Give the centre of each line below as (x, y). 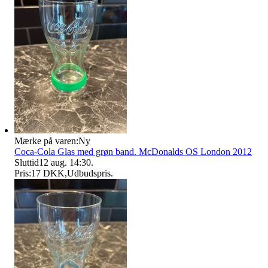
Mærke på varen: (46, 141)
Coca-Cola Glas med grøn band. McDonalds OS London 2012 (133, 151)
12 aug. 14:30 (65, 162)
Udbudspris (89, 173)
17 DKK (48, 173)
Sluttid (27, 162)
